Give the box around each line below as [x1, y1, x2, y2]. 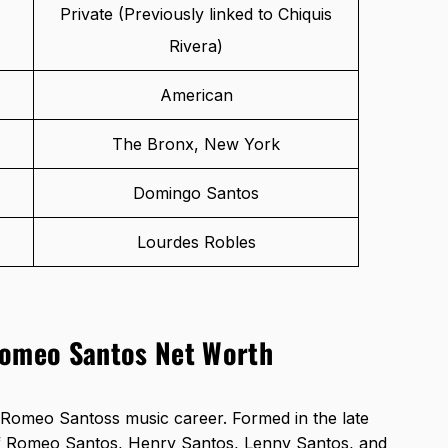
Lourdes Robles [136, 232, 256, 253]
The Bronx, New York [112, 134, 280, 155]
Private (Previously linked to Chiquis [60, 4, 332, 25]
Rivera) [169, 36, 223, 57]
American [159, 85, 233, 106]
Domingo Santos [133, 183, 259, 204]
